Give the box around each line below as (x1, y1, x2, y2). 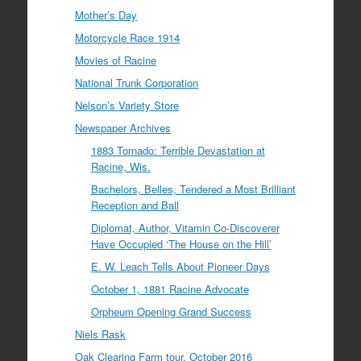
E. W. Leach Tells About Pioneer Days (90, 259, 270, 275)
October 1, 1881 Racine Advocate (90, 281, 249, 297)
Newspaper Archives (75, 120, 172, 136)
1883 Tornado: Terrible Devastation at (90, 143, 265, 159)
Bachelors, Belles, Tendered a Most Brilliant (90, 181, 296, 197)
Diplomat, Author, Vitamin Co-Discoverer (90, 220, 280, 236)
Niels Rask (75, 326, 127, 342)
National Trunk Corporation (75, 75, 199, 91)
